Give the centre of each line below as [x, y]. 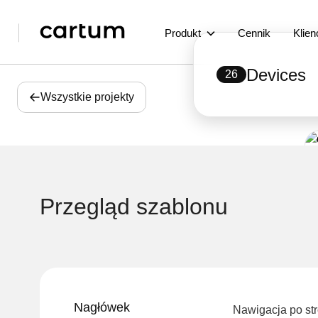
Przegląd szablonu [134, 207]
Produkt [183, 33]
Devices [276, 75]
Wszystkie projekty [87, 97]
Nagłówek [102, 307]
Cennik [254, 33]
